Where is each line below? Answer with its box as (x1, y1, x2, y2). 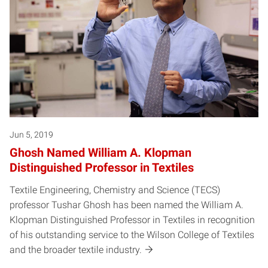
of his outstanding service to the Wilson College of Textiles (10, 229, 254, 240)
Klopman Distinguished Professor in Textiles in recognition (10, 214, 255, 226)
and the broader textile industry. (10, 243, 142, 255)
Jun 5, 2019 (10, 129, 53, 139)
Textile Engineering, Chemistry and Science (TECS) (10, 184, 220, 196)
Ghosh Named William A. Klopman (10, 145, 191, 160)
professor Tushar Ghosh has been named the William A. (10, 199, 243, 211)
